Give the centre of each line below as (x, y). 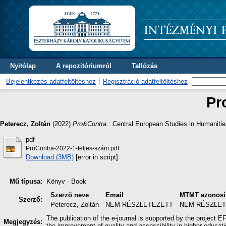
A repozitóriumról (84, 66)
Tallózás (145, 66)
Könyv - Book (66, 182)
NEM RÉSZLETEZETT (139, 205)
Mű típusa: (26, 182)
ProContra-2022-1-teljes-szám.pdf (72, 148)
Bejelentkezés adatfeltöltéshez (51, 81)
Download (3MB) (50, 157)
